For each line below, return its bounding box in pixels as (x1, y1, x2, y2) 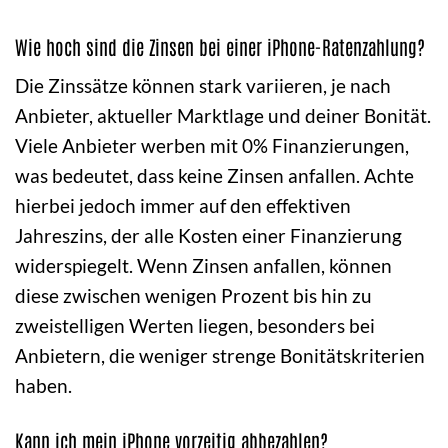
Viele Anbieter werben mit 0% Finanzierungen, (15, 134, 409, 158)
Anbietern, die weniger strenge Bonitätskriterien (15, 344, 425, 368)
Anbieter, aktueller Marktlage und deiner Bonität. (15, 104, 431, 128)
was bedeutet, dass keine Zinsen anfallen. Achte (15, 164, 414, 188)
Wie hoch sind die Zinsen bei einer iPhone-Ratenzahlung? (15, 33, 425, 59)
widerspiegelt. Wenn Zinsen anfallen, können (15, 254, 392, 278)
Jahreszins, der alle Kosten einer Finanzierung (15, 224, 402, 248)
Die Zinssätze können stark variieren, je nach (15, 74, 391, 98)
